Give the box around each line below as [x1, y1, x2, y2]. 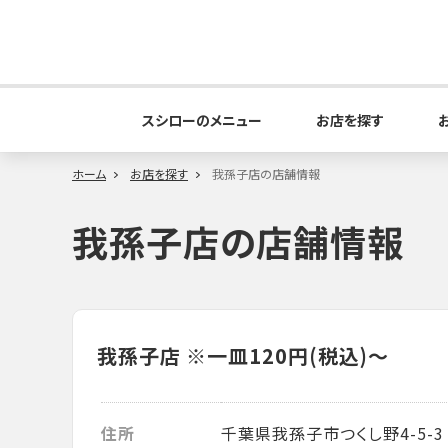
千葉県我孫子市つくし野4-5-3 [221, 421, 444, 445]
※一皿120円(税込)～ [181, 341, 389, 370]
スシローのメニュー [142, 110, 262, 130]
